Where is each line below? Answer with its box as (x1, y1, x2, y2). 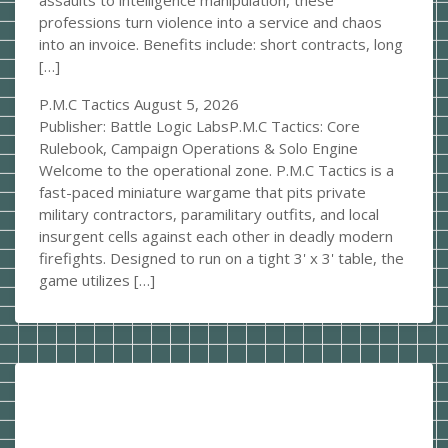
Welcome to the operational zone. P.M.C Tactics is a (39, 160, 394, 181)
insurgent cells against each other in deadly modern (39, 226, 393, 247)
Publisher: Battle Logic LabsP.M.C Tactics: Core (39, 116, 360, 137)
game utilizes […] (39, 270, 155, 291)
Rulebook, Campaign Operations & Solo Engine (39, 138, 358, 159)
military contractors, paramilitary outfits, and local (39, 204, 379, 225)
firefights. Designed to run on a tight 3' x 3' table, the (39, 248, 404, 269)
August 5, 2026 (134, 94, 239, 115)
